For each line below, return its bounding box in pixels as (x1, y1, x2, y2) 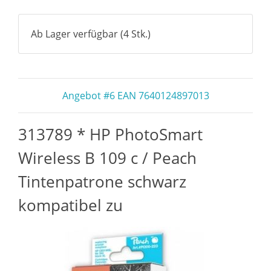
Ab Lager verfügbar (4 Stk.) (31, 27, 151, 41)
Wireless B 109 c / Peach (18, 147, 197, 169)
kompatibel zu (18, 194, 123, 216)
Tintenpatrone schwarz (18, 171, 186, 192)
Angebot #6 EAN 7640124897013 (62, 89, 209, 102)
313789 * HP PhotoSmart (18, 123, 203, 145)
